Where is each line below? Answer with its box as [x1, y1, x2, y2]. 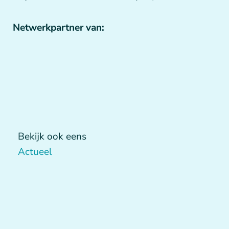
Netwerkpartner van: [13, 21, 104, 35]
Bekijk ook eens [18, 129, 86, 143]
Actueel [18, 145, 52, 158]
